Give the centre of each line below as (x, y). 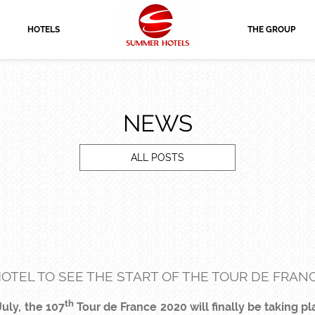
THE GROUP (272, 30)
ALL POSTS (157, 157)
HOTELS (43, 30)
